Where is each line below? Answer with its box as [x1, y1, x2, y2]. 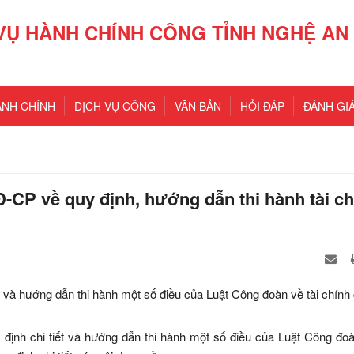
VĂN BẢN [175, 98, 221, 114]
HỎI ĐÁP [240, 98, 284, 114]
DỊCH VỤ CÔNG [74, 98, 156, 114]
